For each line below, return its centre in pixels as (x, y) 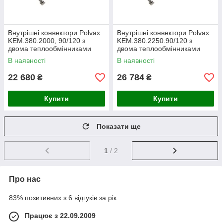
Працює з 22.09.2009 (60, 215)
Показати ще (119, 126)
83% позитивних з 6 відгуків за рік (63, 197)
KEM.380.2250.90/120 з (155, 41)
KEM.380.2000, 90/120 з (47, 41)
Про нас (25, 179)
